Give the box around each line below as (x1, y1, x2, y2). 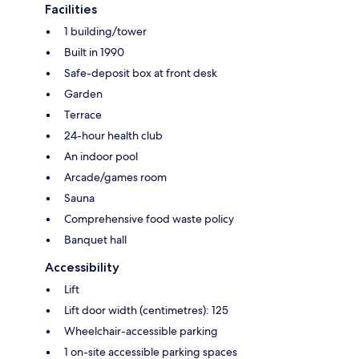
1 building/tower (64, 24, 147, 39)
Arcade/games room (64, 170, 167, 185)
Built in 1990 (64, 45, 124, 60)
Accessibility (45, 260, 119, 276)
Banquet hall (64, 232, 127, 248)
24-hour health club (64, 128, 163, 143)
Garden (64, 87, 103, 102)
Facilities (45, 2, 97, 18)
